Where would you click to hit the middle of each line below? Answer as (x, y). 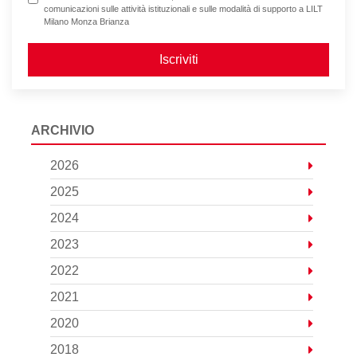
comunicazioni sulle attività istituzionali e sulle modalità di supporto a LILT (183, 9)
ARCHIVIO (63, 130)
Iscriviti (178, 59)
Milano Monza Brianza (86, 22)
